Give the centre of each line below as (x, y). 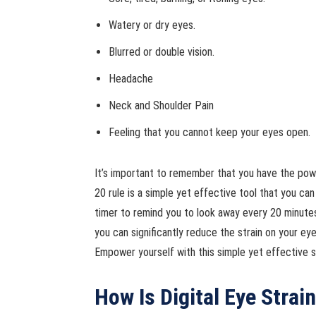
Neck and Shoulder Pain (162, 105)
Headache (131, 79)
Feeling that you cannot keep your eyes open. (210, 132)
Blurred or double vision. (162, 52)
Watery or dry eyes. (152, 25)
